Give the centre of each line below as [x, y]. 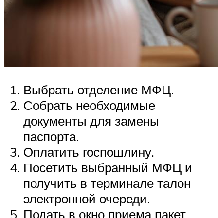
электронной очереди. [87, 199]
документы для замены [91, 121]
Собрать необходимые [89, 105]
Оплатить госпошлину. [89, 152]
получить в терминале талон [107, 183]
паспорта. [51, 136]
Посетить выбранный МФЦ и [108, 168]
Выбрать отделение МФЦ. [99, 90]
